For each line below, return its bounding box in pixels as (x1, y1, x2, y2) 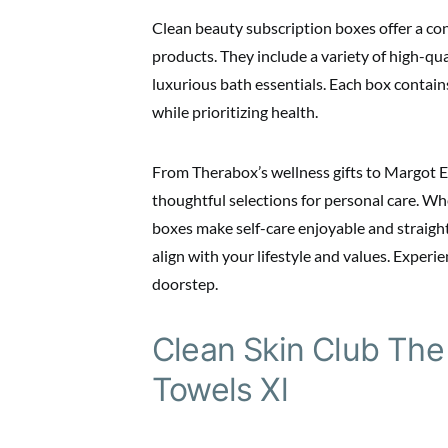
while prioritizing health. (152, 102, 318, 121)
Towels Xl (152, 370, 288, 409)
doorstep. (152, 274, 218, 293)
